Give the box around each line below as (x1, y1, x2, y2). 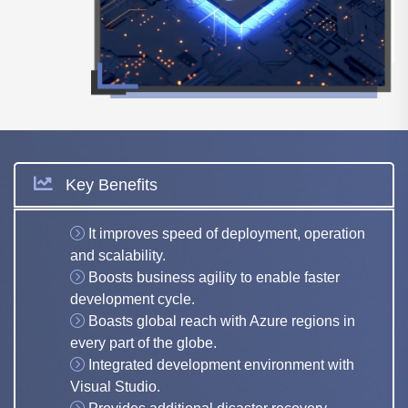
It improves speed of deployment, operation (88, 226, 365, 242)
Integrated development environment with (88, 357, 354, 373)
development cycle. (70, 291, 195, 308)
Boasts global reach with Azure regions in (88, 313, 355, 330)
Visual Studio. (70, 379, 160, 395)
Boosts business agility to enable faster (88, 270, 340, 286)
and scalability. (70, 248, 166, 264)
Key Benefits (66, 176, 158, 195)
